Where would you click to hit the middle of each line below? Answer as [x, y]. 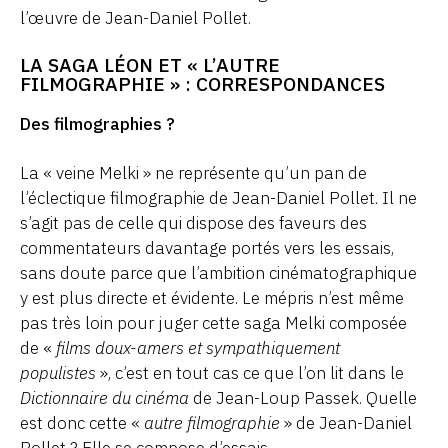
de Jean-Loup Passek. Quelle [303, 397]
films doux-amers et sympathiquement [198, 347]
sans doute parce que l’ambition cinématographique [218, 272]
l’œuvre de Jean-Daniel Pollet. [135, 17]
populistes [58, 372]
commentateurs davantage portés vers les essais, [207, 247]
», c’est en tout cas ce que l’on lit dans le [250, 372]
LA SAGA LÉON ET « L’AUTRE [150, 64]
